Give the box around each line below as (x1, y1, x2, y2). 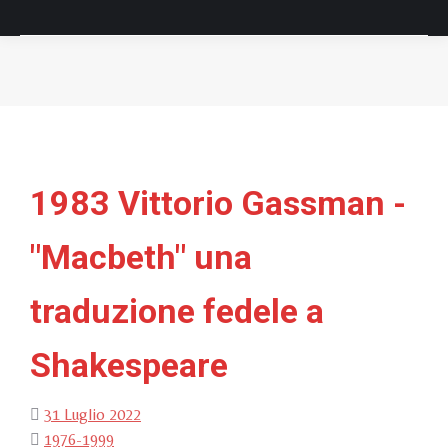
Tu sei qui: (224, 76, 287, 96)
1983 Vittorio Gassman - (30, 183, 406, 223)
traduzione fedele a (30, 291, 324, 331)
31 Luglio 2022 (44, 405, 141, 424)
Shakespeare (30, 345, 228, 385)
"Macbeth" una (30, 237, 252, 277)
